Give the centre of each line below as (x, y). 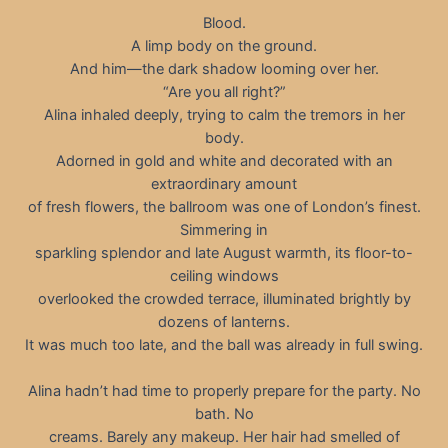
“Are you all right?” (224, 91)
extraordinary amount (224, 183)
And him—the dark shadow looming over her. (224, 68)
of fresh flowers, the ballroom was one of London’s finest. (224, 206)
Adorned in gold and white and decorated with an (224, 160)
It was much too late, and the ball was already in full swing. (224, 344)
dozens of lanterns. (224, 321)
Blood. (224, 22)
